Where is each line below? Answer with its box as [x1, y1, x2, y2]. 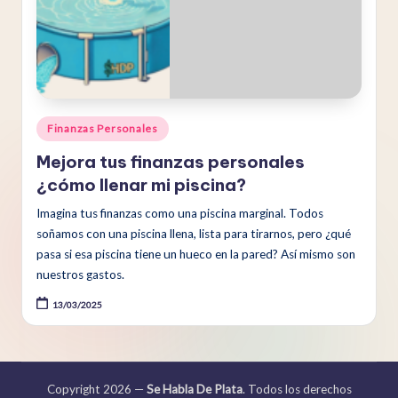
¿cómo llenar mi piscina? [36, 173, 246, 195]
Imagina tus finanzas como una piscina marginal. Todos [36, 205, 323, 220]
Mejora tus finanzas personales [36, 150, 305, 172]
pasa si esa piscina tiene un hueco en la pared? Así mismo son [36, 246, 355, 261]
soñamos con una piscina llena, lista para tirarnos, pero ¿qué [36, 226, 351, 241]
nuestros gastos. [36, 267, 124, 282]
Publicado [36, 117, 84, 132]
